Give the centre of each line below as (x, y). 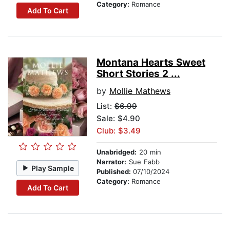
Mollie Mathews (140, 91)
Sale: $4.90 (118, 119)
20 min (149, 152)
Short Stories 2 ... (138, 74)
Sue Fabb (143, 162)
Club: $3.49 (119, 131)
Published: (115, 172)
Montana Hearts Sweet (151, 63)
